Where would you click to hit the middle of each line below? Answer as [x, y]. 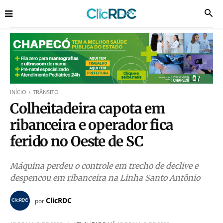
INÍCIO [18, 92]
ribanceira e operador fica [92, 125]
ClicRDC [59, 200]
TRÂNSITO [46, 92]
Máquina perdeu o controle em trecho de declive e [104, 166]
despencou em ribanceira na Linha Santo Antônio [105, 178]
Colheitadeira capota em [88, 109]
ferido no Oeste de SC [77, 141]
